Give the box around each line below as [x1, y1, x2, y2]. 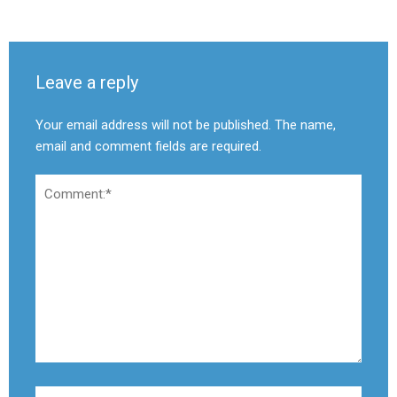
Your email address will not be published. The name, [35, 116, 336, 133]
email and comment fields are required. [35, 137, 261, 154]
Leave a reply [35, 71, 138, 93]
